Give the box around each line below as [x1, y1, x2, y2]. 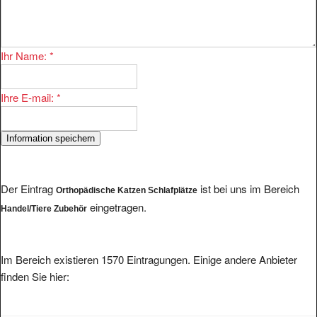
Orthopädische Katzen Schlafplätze [56, 185, 197, 195]
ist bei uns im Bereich [197, 180, 299, 196]
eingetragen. [87, 199, 146, 214]
